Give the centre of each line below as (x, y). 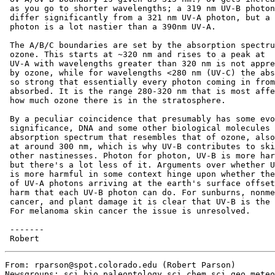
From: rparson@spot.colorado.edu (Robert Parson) (120, 265)
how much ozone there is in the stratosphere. (115, 100)
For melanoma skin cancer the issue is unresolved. (128, 211)
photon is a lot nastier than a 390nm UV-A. (110, 27)
